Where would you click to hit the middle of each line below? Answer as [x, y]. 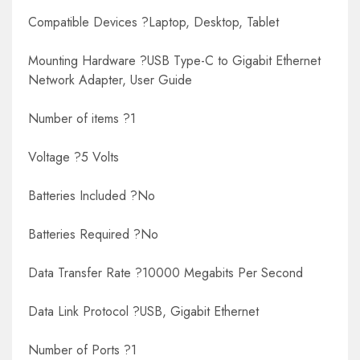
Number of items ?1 [82, 119]
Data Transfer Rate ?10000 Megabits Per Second [166, 273]
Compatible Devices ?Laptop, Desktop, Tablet [153, 22]
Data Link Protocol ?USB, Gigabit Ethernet [143, 312]
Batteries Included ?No [92, 196]
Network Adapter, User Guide [110, 80]
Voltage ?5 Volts [74, 157]
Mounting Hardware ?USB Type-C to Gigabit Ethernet [174, 61]
